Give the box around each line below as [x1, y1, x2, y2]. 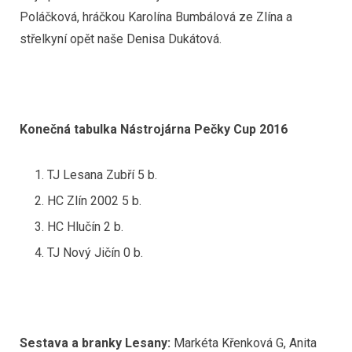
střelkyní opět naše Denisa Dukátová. [20, 31, 222, 46]
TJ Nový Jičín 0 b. [47, 244, 143, 260]
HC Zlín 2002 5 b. [47, 192, 141, 208]
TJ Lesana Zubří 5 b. [47, 167, 157, 182]
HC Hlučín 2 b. [47, 218, 123, 234]
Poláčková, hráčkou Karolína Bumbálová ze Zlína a [20, 9, 292, 24]
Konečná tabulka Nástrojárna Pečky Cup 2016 [20, 122, 288, 137]
